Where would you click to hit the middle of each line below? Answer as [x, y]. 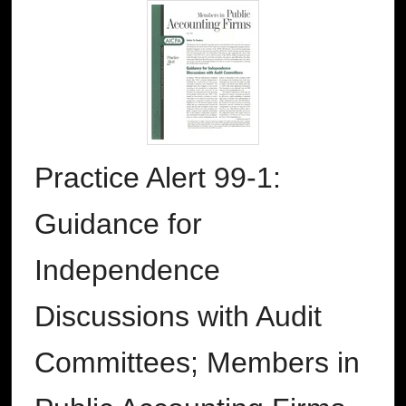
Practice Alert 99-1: [158, 178]
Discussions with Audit [178, 317]
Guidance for [118, 224]
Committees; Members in [197, 363]
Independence [127, 271]
